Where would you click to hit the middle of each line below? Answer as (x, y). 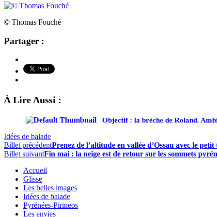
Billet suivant (24, 154)
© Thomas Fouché (32, 22)
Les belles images (50, 188)
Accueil (35, 170)
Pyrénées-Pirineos (51, 205)
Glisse (33, 179)
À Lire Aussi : (33, 100)
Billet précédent (28, 145)
